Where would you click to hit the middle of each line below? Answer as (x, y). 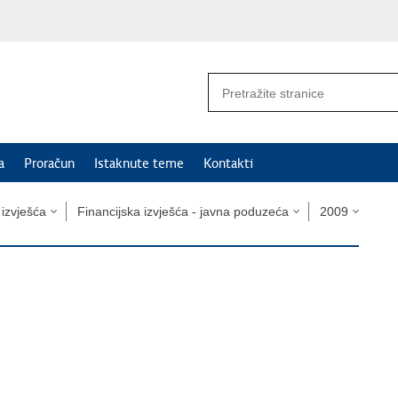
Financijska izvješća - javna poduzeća (183, 211)
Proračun (49, 163)
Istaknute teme (139, 163)
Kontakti (228, 163)
